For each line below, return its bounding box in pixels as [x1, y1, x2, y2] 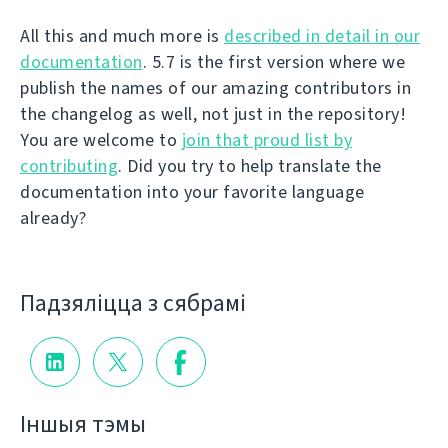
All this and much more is [20, 23, 224, 48]
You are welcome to [20, 127, 182, 152]
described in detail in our [224, 23, 420, 48]
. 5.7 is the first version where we [142, 49, 405, 74]
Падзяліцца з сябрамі [20, 287, 246, 320]
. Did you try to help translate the [118, 153, 382, 178]
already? [20, 205, 86, 230]
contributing [20, 153, 118, 178]
